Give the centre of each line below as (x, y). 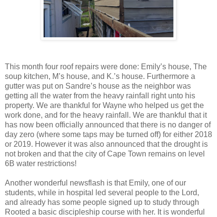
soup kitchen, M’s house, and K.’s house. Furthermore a (100, 76)
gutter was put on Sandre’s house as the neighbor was (98, 86)
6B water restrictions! (41, 163)
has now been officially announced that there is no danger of (108, 124)
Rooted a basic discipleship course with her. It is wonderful (105, 212)
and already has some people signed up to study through (102, 202)
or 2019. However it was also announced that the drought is (106, 144)
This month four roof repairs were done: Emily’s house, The (106, 66)
